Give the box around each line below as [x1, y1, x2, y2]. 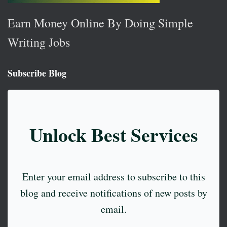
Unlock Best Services [29, 120, 198, 148]
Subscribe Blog [8, 66, 66, 80]
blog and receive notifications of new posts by [20, 186, 207, 200]
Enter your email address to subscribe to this [22, 170, 205, 184]
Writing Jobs [8, 34, 70, 51]
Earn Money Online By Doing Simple [8, 15, 193, 31]
